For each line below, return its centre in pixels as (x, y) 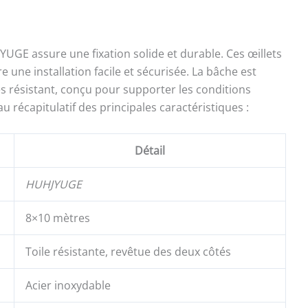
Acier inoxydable (68, 286)
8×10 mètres (58, 218)
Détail (150, 151)
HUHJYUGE (54, 185)
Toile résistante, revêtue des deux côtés (128, 252)
